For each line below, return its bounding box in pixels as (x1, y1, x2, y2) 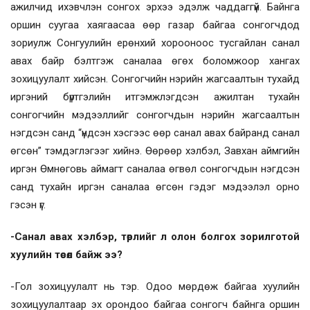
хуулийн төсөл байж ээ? (10, 248, 122, 261)
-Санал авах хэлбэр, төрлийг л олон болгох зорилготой (10, 230, 300, 243)
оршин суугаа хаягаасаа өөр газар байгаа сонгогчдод (10, 18, 300, 31)
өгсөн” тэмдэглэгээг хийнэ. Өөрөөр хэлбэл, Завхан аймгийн (10, 144, 300, 157)
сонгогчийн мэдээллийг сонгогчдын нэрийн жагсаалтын (10, 108, 300, 121)
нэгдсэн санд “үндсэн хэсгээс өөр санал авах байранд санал (10, 126, 300, 139)
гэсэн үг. (10, 198, 51, 211)
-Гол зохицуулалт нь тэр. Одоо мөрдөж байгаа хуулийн (10, 280, 300, 293)
